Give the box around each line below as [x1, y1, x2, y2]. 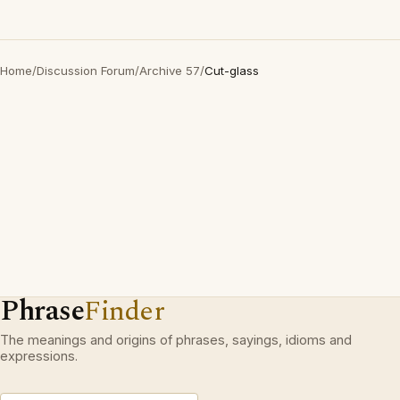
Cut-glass [204, 63, 259, 78]
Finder [84, 290, 165, 332]
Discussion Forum [37, 63, 135, 78]
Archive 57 [139, 63, 200, 78]
